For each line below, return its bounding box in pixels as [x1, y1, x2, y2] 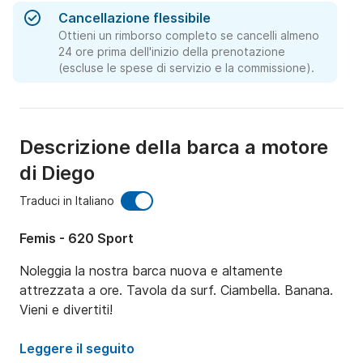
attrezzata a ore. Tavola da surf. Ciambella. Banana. [19, 282, 333, 299]
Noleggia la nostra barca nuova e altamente [19, 263, 283, 280]
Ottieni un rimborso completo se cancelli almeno [58, 28, 319, 43]
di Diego [19, 161, 95, 186]
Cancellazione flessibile [58, 10, 211, 27]
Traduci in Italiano [19, 194, 114, 208]
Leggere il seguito [19, 340, 135, 357]
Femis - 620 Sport [19, 230, 134, 247]
